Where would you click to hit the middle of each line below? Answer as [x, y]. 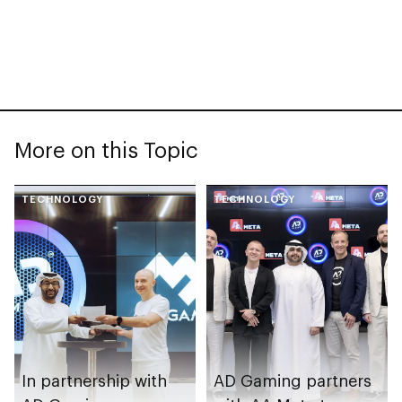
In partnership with [94, 381]
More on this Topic [106, 149]
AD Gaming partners [293, 381]
